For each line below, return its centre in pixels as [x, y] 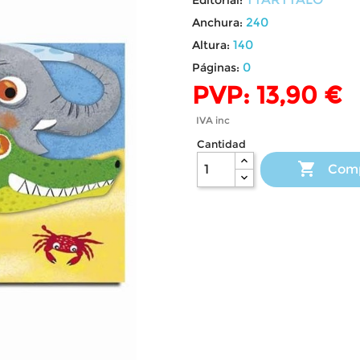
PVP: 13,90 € [267, 95]
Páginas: [216, 67]
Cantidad [222, 143]
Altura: [211, 45]
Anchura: [217, 22]
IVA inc [213, 120]
